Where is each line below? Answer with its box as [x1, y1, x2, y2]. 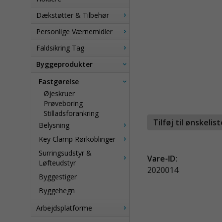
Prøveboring [44, 99, 83, 108]
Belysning [39, 120, 69, 130]
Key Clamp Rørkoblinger [39, 134, 115, 144]
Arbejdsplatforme [36, 203, 92, 213]
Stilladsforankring [44, 109, 99, 118]
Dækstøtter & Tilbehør [36, 10, 109, 20]
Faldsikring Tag [36, 43, 84, 53]
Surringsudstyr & [39, 148, 92, 158]
